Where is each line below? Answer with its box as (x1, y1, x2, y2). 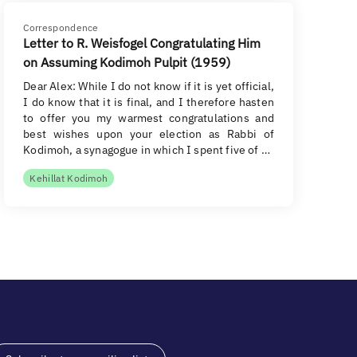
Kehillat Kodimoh (29, 172, 108, 184)
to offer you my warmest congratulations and (23, 111, 274, 125)
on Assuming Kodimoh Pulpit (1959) (23, 54, 231, 70)
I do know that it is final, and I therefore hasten (23, 95, 274, 109)
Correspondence (23, 22, 99, 33)
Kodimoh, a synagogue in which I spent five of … (23, 143, 270, 157)
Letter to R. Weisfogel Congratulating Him (23, 35, 261, 51)
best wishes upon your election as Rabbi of (23, 127, 274, 141)
